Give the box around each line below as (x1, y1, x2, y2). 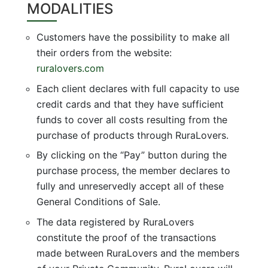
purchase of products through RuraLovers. (36, 129, 229, 141)
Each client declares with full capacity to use (36, 82, 239, 95)
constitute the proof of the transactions (36, 231, 216, 243)
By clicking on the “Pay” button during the (36, 149, 227, 161)
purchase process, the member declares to (36, 165, 230, 176)
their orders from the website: (36, 47, 172, 59)
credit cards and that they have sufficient (36, 98, 224, 110)
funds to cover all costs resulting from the (36, 113, 227, 126)
